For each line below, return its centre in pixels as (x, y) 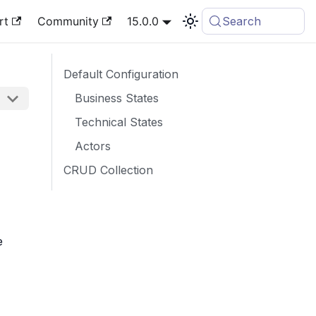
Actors (93, 146)
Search (242, 21)
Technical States (119, 122)
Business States (117, 98)
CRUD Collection (108, 170)
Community (68, 21)
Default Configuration (121, 74)
